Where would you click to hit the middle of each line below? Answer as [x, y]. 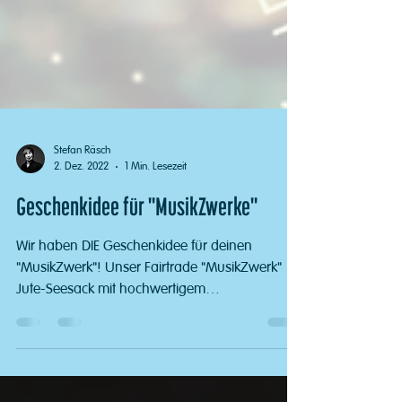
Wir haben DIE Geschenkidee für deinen [134, 359]
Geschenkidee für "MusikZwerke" [137, 321]
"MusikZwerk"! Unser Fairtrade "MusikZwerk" [149, 380]
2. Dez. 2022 [81, 280]
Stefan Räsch [82, 263]
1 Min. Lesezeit [156, 280]
